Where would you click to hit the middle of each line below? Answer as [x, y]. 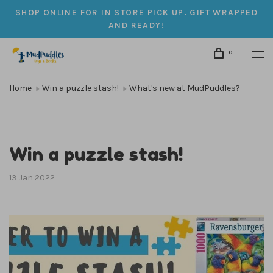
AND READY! [136, 25]
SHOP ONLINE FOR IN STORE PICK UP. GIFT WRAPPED [136, 12]
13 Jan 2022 [32, 178]
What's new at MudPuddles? [185, 88]
